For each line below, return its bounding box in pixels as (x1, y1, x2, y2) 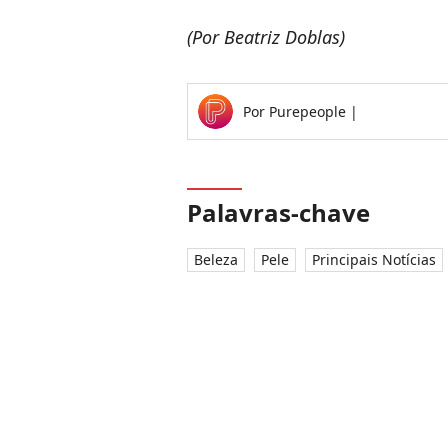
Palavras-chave (187, 196, 370, 230)
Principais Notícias (312, 250, 436, 270)
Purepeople (269, 102, 350, 122)
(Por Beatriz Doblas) (187, 25, 345, 50)
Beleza (194, 250, 238, 270)
